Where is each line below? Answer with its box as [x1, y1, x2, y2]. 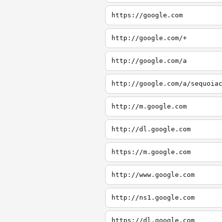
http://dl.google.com [111, 125, 191, 133]
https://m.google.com [111, 148, 191, 156]
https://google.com [111, 11, 183, 19]
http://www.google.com [111, 171, 195, 178]
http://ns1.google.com [111, 194, 195, 201]
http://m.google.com [111, 103, 187, 110]
